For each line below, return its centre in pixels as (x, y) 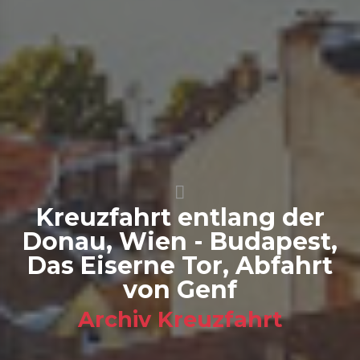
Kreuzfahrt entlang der (180, 217)
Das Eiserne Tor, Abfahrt (180, 265)
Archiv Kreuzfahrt (180, 319)
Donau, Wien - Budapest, (180, 241)
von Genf (180, 289)
